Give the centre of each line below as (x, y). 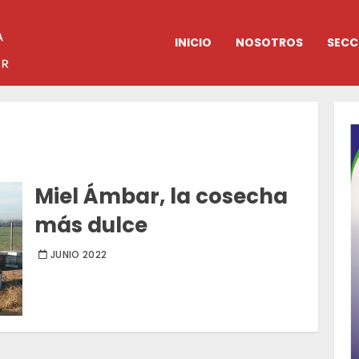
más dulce (91, 226)
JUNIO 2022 (79, 255)
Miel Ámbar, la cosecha (161, 197)
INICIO (193, 43)
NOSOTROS (269, 43)
